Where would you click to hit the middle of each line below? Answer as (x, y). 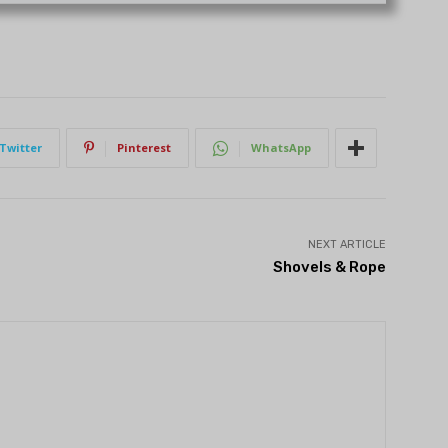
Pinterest (144, 148)
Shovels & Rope (329, 267)
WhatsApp (281, 148)
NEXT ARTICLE (346, 245)
